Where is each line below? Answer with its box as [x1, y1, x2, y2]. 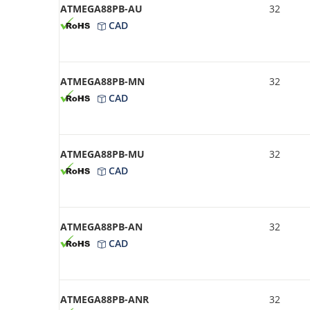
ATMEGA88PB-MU [60, 147, 145, 161]
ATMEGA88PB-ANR [60, 292, 149, 306]
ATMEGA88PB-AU [60, 1, 143, 15]
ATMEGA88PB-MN [60, 74, 145, 88]
